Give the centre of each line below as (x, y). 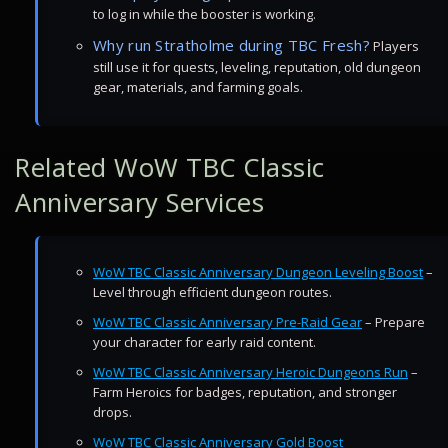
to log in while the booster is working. (204, 14)
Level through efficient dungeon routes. (212, 292)
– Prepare (393, 322)
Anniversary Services (140, 202)
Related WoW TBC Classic (170, 167)
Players (394, 46)
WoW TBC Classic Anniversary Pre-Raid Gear (227, 322)
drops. (112, 412)
